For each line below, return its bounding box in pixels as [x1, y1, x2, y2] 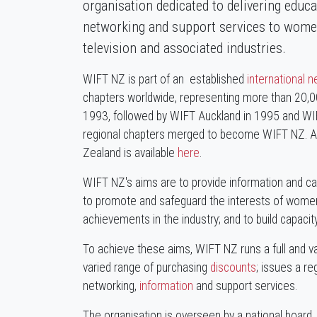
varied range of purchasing [83, 260, 210, 275]
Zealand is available [83, 145, 178, 160]
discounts [210, 260, 256, 275]
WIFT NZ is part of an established [83, 71, 247, 86]
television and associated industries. [83, 39, 286, 57]
